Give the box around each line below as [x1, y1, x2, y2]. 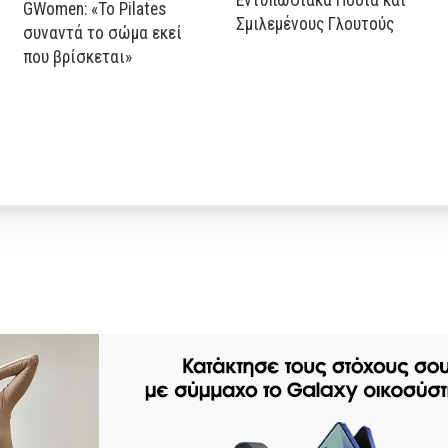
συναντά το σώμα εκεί [23, 23, 183, 44]
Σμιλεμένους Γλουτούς [236, 13, 394, 34]
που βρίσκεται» [23, 47, 133, 68]
